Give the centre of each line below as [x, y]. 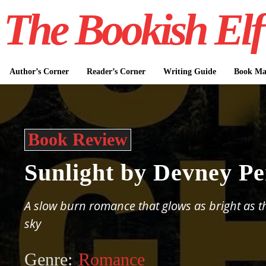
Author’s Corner [39, 72]
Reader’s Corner [116, 72]
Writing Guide [189, 72]
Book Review [78, 139]
